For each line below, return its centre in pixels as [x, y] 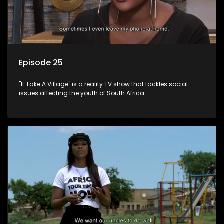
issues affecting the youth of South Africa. [82, 93]
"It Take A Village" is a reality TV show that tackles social [103, 84]
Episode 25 [41, 62]
